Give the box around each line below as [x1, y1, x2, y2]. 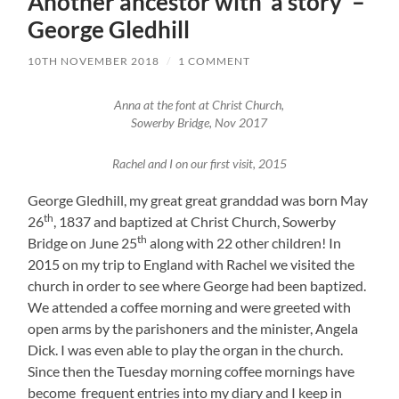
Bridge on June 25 [28, 233, 138, 251]
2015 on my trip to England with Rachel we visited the [28, 255, 355, 273]
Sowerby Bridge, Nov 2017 [131, 115, 268, 130]
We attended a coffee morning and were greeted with [28, 297, 352, 315]
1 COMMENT [178, 54, 251, 69]
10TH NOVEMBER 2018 [28, 54, 160, 69]
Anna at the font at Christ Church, [114, 97, 285, 112]
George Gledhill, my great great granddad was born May [28, 191, 369, 208]
